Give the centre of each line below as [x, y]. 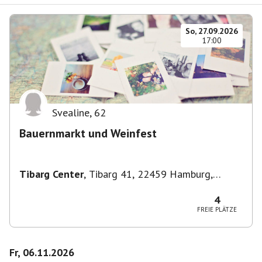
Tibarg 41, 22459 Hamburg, [151, 174]
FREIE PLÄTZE [217, 209]
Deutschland [47, 186]
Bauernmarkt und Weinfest [88, 133]
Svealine [71, 113]
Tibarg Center [51, 174]
